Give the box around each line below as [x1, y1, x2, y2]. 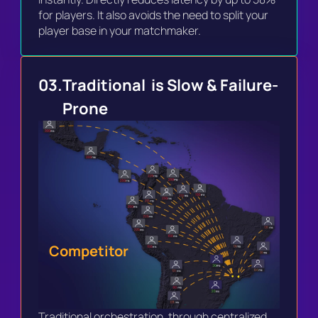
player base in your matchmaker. [38, 22, 201, 38]
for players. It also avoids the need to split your [38, 6, 268, 23]
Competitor [49, 241, 128, 261]
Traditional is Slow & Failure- [62, 74, 278, 96]
